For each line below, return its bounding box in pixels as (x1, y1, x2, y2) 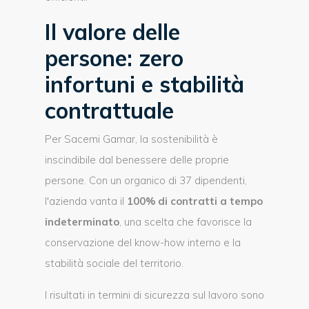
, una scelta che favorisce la (119, 215, 252, 228)
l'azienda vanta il (45, 195, 127, 208)
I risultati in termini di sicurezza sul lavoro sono (45, 288, 264, 301)
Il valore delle (45, 18, 180, 46)
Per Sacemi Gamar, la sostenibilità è (45, 132, 218, 146)
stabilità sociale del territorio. (45, 257, 183, 270)
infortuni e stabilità (45, 70, 244, 98)
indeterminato (45, 215, 119, 228)
